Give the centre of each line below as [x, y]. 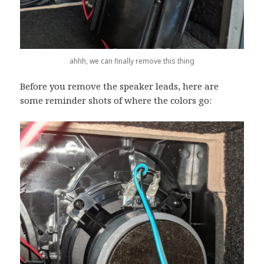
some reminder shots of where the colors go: [116, 100]
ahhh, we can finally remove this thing [132, 61]
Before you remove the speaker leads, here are [120, 86]
